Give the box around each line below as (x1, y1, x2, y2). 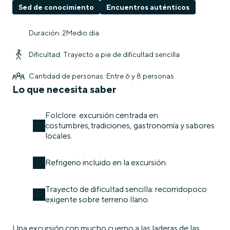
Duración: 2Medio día (29, 29, 99, 37)
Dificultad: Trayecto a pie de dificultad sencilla (29, 50, 180, 59)
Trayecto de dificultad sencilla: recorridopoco (45, 184, 207, 194)
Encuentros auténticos (106, 3, 189, 11)
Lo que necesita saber (12, 83, 117, 95)
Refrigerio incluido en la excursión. (45, 157, 167, 167)
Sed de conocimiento (18, 3, 94, 11)
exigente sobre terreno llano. (45, 194, 149, 204)
